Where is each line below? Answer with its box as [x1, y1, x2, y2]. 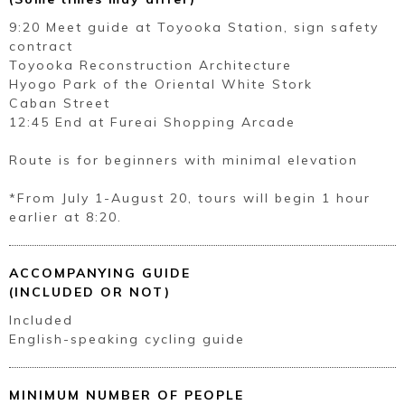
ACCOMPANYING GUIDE [9, 265, 191, 282]
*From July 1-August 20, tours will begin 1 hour [9, 190, 371, 207]
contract [9, 38, 73, 55]
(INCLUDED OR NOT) [9, 284, 171, 301]
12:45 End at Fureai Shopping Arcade [9, 114, 296, 131]
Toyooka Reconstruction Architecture [9, 57, 292, 74]
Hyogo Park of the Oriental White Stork [9, 76, 313, 93]
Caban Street [9, 95, 110, 112]
